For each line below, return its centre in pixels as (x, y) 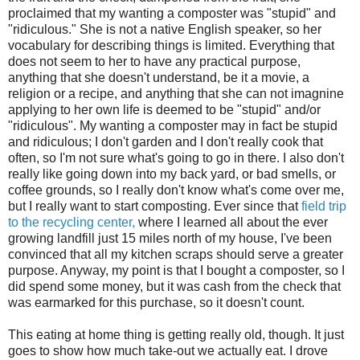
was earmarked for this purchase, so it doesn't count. (156, 302)
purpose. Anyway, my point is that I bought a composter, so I (176, 270)
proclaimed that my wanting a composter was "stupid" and (172, 13)
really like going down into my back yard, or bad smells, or (172, 174)
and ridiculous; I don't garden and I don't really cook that (166, 141)
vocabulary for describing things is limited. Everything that (171, 45)
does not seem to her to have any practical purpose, (154, 61)
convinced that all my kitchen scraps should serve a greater (176, 254)
